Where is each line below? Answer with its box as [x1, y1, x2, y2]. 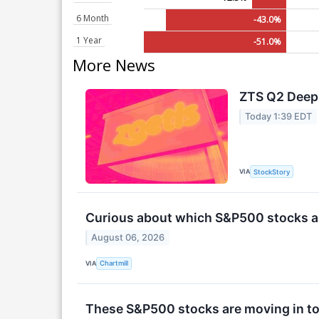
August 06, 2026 [91, 232, 165, 244]
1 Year [76, 33, 102, 46]
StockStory [253, 167, 291, 176]
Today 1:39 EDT [245, 110, 313, 122]
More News [73, 53, 155, 75]
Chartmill [100, 259, 129, 268]
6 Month [76, 11, 109, 24]
